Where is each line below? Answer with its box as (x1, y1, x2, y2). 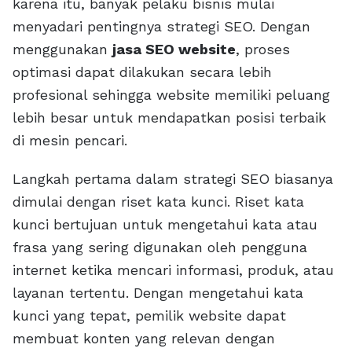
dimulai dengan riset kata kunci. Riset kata (13, 193, 304, 211)
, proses (236, 41, 290, 58)
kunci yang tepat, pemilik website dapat (13, 307, 286, 324)
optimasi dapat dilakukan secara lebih (13, 64, 272, 81)
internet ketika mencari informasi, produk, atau (13, 262, 334, 279)
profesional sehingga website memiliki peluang (13, 86, 330, 104)
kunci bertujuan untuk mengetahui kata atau (13, 216, 317, 233)
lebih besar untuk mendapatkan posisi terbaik (13, 109, 326, 126)
